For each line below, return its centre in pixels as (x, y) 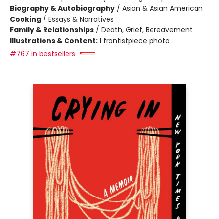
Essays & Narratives (81, 19)
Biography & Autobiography (62, 8)
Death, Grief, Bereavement (147, 30)
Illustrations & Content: (55, 41)
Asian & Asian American (163, 8)
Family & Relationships (52, 30)
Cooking (25, 19)
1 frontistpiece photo (134, 41)
